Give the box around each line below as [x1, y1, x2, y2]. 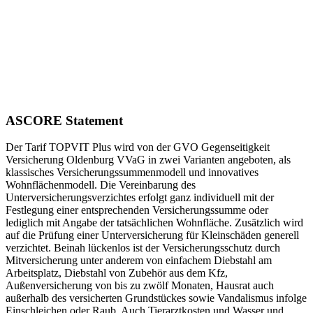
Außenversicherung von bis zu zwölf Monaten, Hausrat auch [6, 279, 274, 292]
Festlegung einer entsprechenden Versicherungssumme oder [6, 204, 268, 217]
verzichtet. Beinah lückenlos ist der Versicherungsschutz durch [6, 242, 280, 254]
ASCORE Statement [6, 112, 123, 128]
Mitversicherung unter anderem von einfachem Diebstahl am [6, 254, 272, 267]
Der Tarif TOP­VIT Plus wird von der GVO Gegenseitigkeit [6, 141, 270, 154]
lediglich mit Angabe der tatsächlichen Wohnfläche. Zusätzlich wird [6, 217, 303, 229]
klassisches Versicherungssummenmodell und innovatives [6, 166, 259, 179]
